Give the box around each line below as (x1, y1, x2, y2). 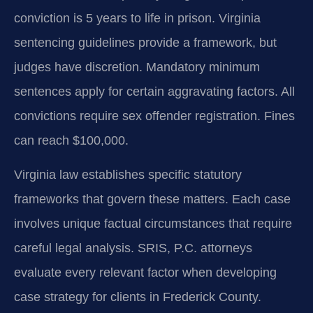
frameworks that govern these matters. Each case (14, 192, 291, 207)
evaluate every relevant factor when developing (14, 265, 277, 280)
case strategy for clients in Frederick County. (14, 290, 261, 305)
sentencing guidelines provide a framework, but (14, 35, 277, 50)
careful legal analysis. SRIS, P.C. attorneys (14, 241, 252, 256)
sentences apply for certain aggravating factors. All (14, 84, 295, 99)
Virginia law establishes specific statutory (14, 168, 242, 182)
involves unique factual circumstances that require (14, 217, 292, 231)
